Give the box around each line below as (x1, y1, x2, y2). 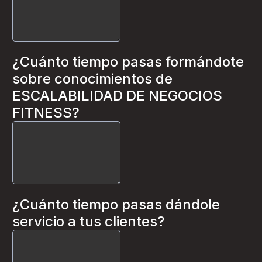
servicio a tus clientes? (12, 213, 165, 230)
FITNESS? (12, 104, 80, 121)
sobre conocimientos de (12, 70, 173, 87)
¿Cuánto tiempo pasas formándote (12, 53, 244, 70)
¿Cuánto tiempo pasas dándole (12, 196, 220, 213)
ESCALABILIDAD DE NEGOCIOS (12, 87, 222, 104)
